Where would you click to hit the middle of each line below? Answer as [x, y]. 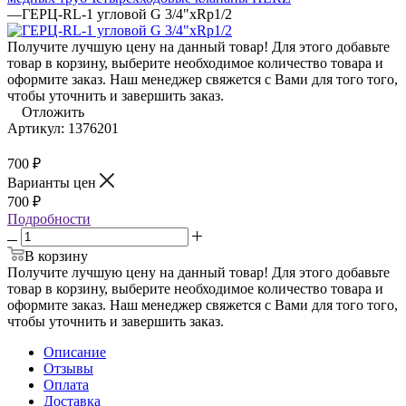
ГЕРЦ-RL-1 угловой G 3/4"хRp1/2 [127, 14]
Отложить [53, 111]
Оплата [66, 384]
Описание [75, 352]
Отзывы [68, 368]
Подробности [49, 218]
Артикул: [36, 128]
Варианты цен [53, 182]
